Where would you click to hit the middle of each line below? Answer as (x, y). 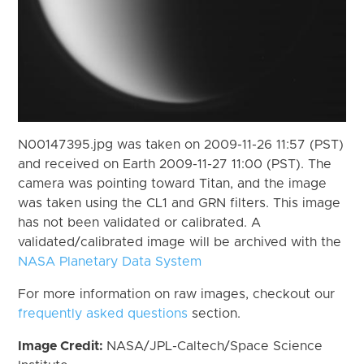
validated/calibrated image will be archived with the (180, 242)
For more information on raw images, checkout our (177, 294)
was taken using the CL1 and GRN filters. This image (180, 203)
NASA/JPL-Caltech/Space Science (215, 346)
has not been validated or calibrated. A (140, 222)
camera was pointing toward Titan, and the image (173, 183)
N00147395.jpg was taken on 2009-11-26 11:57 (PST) (181, 144)
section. (214, 313)
